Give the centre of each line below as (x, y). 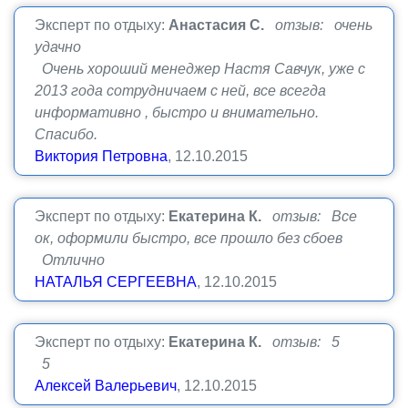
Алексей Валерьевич (106, 386)
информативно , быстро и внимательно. (177, 112)
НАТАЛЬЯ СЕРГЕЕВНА (116, 282)
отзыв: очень (324, 25)
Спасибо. (66, 134)
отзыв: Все (315, 216)
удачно (58, 47)
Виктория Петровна (101, 156)
